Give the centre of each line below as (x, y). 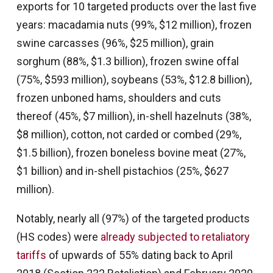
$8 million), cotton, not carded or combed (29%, (129, 134)
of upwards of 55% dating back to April (139, 255)
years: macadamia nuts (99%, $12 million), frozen (134, 24)
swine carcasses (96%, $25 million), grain (115, 43)
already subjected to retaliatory (175, 236)
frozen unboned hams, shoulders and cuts (119, 97)
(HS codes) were (58, 236)
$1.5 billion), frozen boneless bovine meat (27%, (131, 152)
